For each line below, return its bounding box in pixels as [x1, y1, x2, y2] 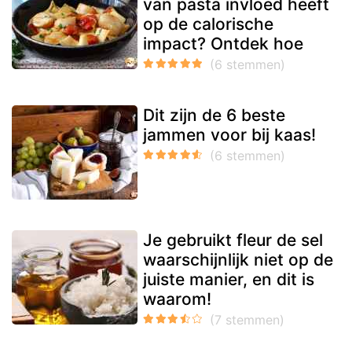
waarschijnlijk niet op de [143, 249, 333, 269]
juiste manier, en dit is [143, 269, 314, 289]
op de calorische [143, 13, 273, 34]
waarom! [143, 288, 211, 309]
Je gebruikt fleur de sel [143, 229, 323, 250]
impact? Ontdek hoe [143, 33, 303, 53]
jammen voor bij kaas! [143, 124, 316, 145]
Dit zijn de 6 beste [143, 104, 285, 125]
